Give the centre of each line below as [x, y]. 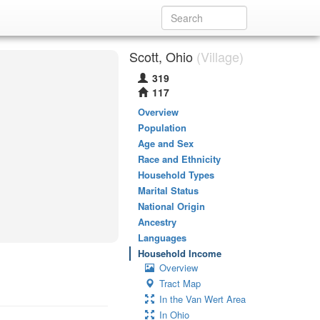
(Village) [218, 56]
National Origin [171, 206]
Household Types [176, 175]
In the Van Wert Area [202, 299]
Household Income [180, 253]
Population [162, 127]
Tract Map [180, 283]
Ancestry [157, 222]
